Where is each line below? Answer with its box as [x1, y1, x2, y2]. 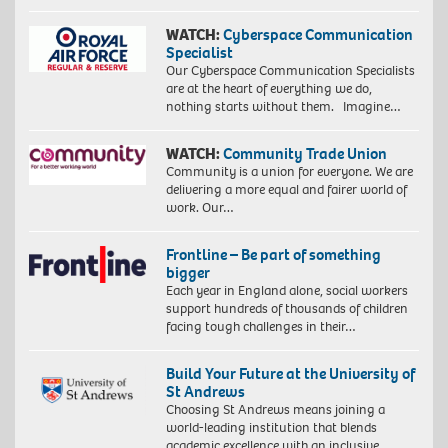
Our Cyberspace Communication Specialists [165, 60, 415, 80]
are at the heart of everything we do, [165, 78, 372, 98]
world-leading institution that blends [165, 417, 377, 437]
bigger [165, 261, 210, 283]
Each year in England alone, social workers [165, 280, 408, 300]
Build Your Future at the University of [165, 362, 415, 384]
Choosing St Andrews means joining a [165, 399, 385, 419]
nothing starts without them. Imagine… [165, 96, 401, 116]
